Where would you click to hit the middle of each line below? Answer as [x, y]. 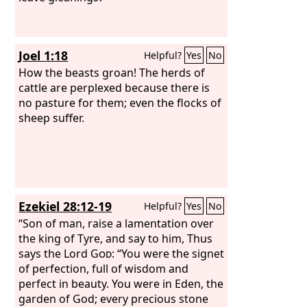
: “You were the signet [168, 253]
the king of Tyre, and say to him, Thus [116, 238]
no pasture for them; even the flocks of [120, 102]
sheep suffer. [52, 118]
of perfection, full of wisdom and [104, 268]
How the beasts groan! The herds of [112, 72]
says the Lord [55, 253]
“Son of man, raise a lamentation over [116, 223]
